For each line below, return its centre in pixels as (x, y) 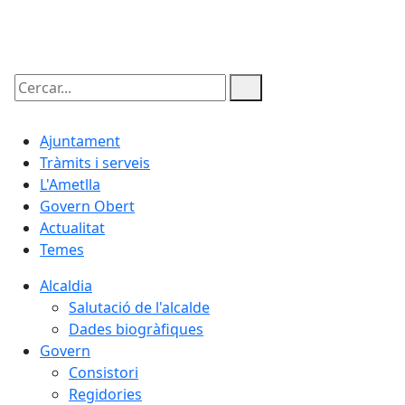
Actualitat (72, 228)
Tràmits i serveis (95, 163)
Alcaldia (66, 286)
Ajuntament (80, 141)
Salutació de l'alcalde (139, 308)
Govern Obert (87, 207)
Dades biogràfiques (136, 330)
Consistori (104, 373)
